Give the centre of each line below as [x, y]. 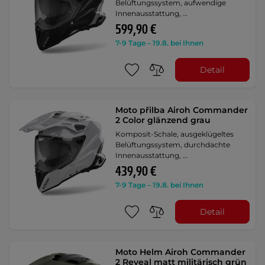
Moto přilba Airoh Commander [182, 110]
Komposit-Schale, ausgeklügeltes [175, 134]
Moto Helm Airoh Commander [181, 252]
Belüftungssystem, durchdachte [173, 145]
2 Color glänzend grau [163, 120]
